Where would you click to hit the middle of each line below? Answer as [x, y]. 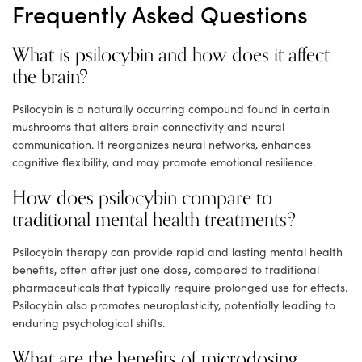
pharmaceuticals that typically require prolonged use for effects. [180, 288]
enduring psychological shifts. [88, 323]
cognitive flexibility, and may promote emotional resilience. [164, 162]
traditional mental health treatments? [154, 221]
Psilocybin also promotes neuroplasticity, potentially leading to [174, 305]
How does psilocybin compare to [142, 199]
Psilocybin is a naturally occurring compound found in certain [171, 109]
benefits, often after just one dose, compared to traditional [166, 270]
